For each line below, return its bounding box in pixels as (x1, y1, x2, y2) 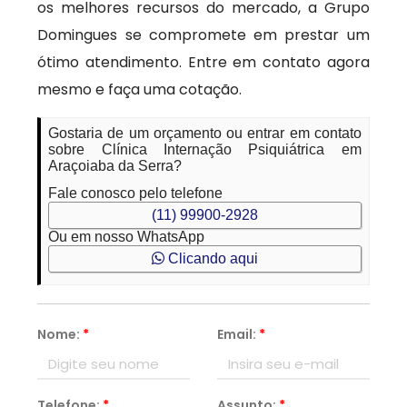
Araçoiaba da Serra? (48, 158, 183, 174)
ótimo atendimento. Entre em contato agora (37, 52, 370, 73)
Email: (217, 325, 259, 343)
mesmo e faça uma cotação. (37, 79, 243, 100)
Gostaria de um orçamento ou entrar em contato (48, 125, 362, 141)
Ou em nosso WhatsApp (48, 229, 205, 244)
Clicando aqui (164, 251, 258, 266)
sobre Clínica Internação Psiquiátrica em (48, 142, 362, 157)
